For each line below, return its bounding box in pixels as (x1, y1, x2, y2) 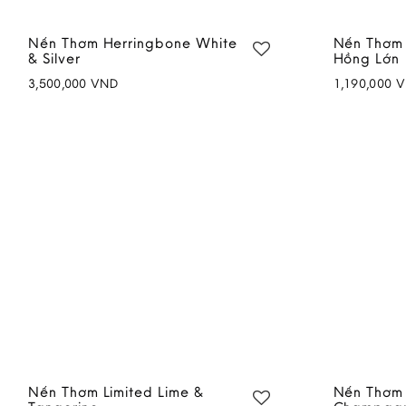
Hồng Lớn (333, 48, 401, 67)
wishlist (203, 110, 238, 122)
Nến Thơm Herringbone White (28, 33, 237, 52)
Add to (219, 93, 254, 106)
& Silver (28, 48, 81, 67)
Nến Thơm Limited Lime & (28, 382, 204, 401)
